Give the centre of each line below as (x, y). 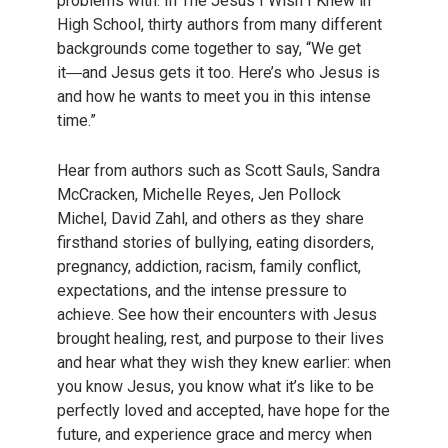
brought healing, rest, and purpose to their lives (220, 338)
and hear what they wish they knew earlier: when (223, 362)
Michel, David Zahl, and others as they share (210, 218)
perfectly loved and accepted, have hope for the (223, 410)
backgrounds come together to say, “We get (208, 49)
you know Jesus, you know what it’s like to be (215, 386)
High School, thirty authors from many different (219, 25)
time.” (76, 121)
